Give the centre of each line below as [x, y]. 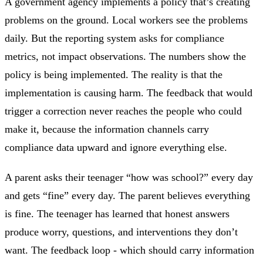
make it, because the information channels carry [107, 129]
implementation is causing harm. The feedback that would [129, 92]
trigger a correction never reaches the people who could [123, 111]
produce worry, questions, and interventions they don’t [121, 232]
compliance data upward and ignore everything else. [116, 147]
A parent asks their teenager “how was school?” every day [129, 177]
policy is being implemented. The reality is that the [114, 74]
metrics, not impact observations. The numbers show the [125, 56]
